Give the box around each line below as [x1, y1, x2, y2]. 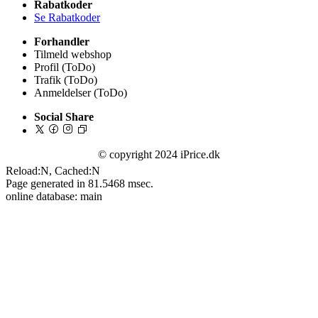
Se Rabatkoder [34, 11, 100, 23]
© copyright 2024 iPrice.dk [98, 148, 220, 160]
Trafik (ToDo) [34, 73, 97, 86]
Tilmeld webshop [34, 48, 111, 60]
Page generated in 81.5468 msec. [6, 177, 153, 190]
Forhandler [34, 35, 89, 48]
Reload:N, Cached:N [6, 164, 100, 177]
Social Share [34, 110, 94, 123]
